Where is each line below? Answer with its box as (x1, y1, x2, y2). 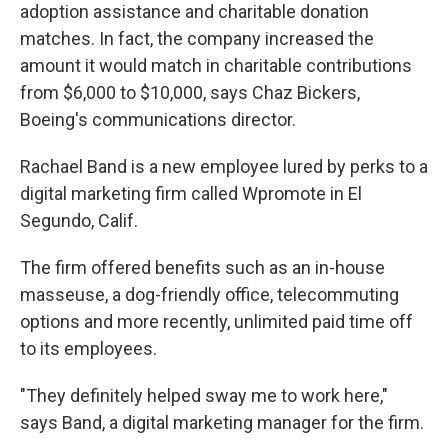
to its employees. (20, 338, 157, 359)
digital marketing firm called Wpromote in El (20, 183, 362, 204)
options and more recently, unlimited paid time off (20, 311, 413, 332)
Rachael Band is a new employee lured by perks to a (20, 156, 428, 177)
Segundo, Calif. (20, 210, 138, 231)
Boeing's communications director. (20, 109, 296, 130)
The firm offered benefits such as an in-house (20, 257, 385, 278)
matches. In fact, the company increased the (20, 28, 374, 49)
